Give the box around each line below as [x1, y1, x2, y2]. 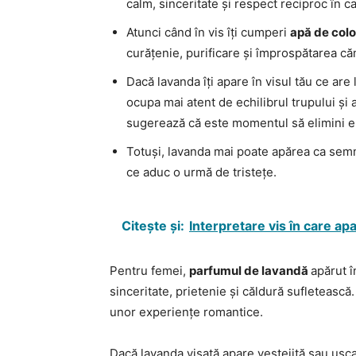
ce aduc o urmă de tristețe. [126, 164, 277, 180]
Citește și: [122, 217, 184, 234]
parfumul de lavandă [189, 262, 311, 278]
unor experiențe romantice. [110, 304, 263, 319]
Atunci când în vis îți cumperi [126, 24, 290, 40]
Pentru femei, [110, 262, 189, 278]
